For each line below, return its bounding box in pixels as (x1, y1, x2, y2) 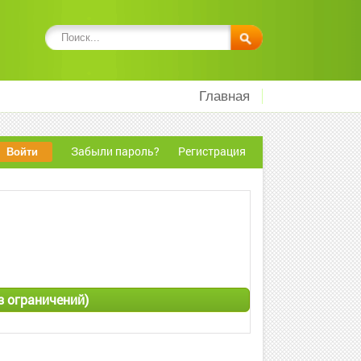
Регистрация (178, 143, 246, 159)
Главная (199, 89, 250, 104)
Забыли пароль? (71, 143, 160, 159)
